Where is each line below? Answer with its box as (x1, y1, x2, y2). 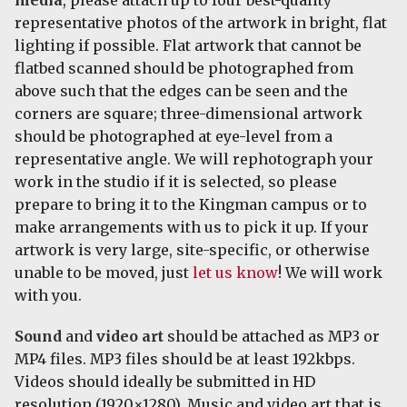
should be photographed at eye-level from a (15, 126, 333, 145)
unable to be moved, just (15, 263, 193, 282)
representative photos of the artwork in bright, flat (15, 13, 387, 32)
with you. (15, 285, 82, 304)
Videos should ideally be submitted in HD (15, 372, 315, 392)
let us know (193, 263, 278, 282)
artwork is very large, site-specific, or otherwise (15, 240, 370, 259)
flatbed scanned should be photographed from (15, 58, 353, 77)
